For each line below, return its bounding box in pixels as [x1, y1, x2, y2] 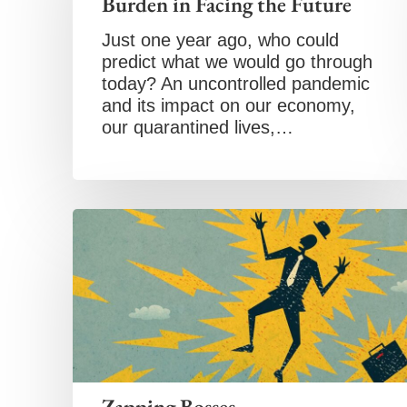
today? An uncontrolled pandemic [102, 74, 370, 94]
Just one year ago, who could [102, 30, 339, 50]
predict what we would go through [102, 52, 372, 72]
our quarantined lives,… [102, 117, 293, 137]
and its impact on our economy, [102, 95, 355, 115]
